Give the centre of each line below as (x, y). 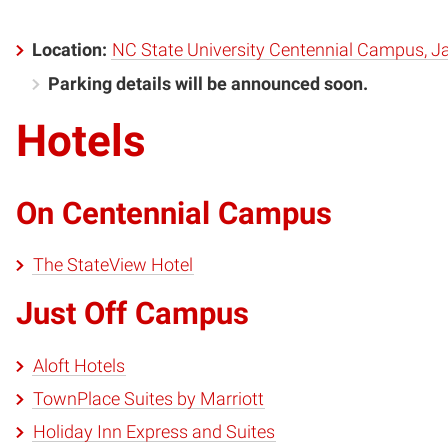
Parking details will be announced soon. (207, 83)
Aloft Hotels (78, 365)
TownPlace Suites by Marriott (148, 398)
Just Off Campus (132, 314)
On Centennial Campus (174, 214)
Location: (71, 50)
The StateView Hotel (112, 265)
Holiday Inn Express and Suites (153, 431)
